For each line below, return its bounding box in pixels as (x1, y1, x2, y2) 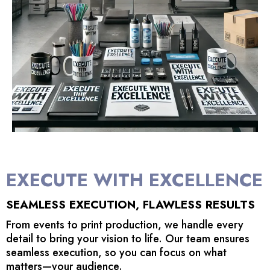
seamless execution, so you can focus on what (6, 244, 227, 260)
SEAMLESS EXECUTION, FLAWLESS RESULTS (6, 196, 255, 213)
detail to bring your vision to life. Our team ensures (6, 230, 250, 246)
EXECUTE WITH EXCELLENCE (6, 166, 263, 193)
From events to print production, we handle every (6, 216, 243, 233)
